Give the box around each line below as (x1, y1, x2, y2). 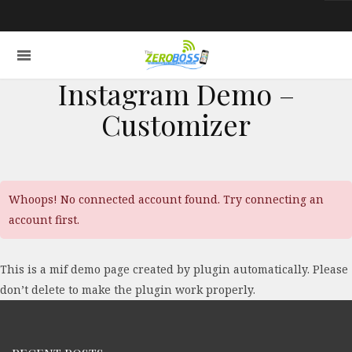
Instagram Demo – (57, 75, 295, 112)
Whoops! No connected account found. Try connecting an (9, 191, 324, 207)
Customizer (101, 105, 251, 143)
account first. (9, 211, 79, 227)
